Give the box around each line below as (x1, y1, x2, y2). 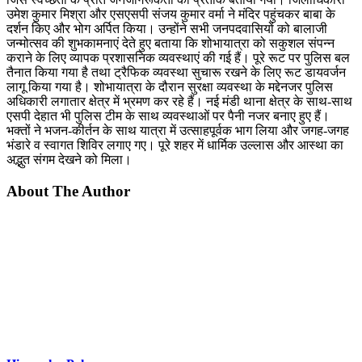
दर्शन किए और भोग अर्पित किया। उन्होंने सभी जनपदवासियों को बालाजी (6, 21, 327, 36)
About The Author (6, 182, 130, 200)
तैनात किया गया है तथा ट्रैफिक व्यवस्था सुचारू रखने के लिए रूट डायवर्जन (6, 65, 346, 79)
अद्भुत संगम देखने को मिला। (6, 152, 132, 166)
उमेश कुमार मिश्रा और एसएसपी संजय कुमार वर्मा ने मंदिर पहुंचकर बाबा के (6, 6, 335, 21)
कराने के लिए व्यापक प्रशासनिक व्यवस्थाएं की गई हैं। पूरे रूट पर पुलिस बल (6, 50, 350, 65)
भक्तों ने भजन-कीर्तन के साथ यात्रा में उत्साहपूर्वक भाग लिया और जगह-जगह (6, 123, 349, 137)
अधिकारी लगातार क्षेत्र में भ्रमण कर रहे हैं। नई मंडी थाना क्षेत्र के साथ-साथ (6, 94, 352, 108)
